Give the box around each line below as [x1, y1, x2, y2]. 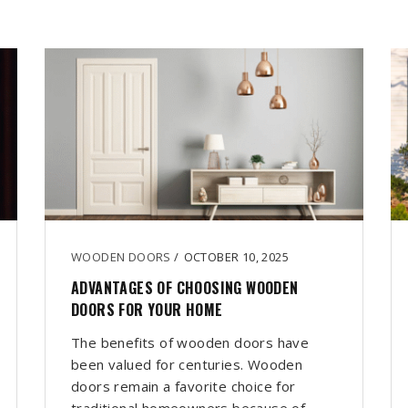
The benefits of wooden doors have [71, 333, 310, 352]
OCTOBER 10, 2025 [183, 249, 290, 266]
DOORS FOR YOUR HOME [71, 299, 223, 321]
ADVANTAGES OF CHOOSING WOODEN [71, 277, 299, 300]
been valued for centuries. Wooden [71, 355, 303, 374]
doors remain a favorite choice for [71, 377, 296, 396]
